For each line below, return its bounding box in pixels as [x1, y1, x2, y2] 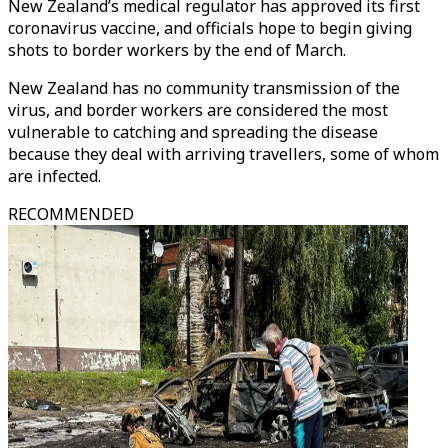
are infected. [8, 165, 101, 187]
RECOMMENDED [8, 203, 134, 225]
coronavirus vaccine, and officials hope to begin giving [8, 17, 412, 39]
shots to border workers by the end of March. [8, 39, 346, 61]
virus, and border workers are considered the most [8, 99, 388, 121]
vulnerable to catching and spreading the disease [8, 121, 378, 143]
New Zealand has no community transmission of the [8, 77, 400, 99]
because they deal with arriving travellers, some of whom [8, 143, 439, 165]
